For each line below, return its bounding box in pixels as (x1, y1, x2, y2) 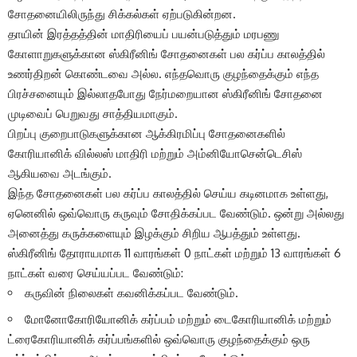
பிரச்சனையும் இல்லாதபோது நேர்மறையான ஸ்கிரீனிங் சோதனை (8, 86, 323, 102)
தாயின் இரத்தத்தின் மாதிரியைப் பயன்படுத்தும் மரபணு (8, 26, 280, 42)
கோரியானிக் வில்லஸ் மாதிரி (8, 146, 148, 162)
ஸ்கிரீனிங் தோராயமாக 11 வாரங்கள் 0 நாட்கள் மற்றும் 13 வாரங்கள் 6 (8, 245, 341, 261)
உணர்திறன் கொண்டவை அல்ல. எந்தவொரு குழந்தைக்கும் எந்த (8, 66, 319, 82)
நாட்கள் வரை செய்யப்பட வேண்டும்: (8, 265, 183, 281)
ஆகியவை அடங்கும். (8, 166, 112, 182)
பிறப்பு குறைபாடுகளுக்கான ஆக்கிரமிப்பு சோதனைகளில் (8, 126, 285, 142)
